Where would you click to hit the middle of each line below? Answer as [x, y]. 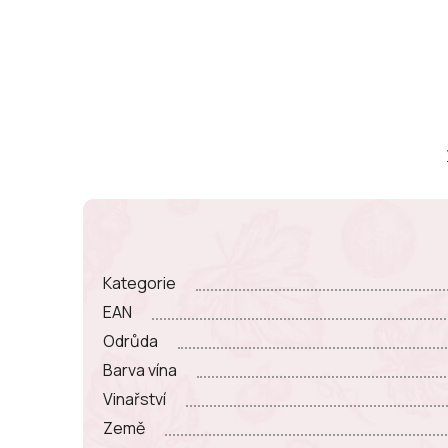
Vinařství [134, 398]
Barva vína [140, 369]
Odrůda [130, 340]
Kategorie [139, 282]
